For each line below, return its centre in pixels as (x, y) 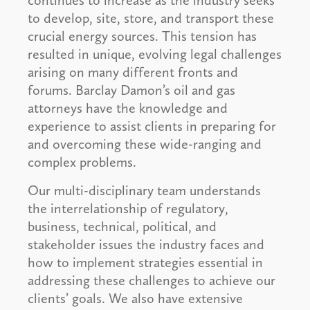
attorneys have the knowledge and (128, 108)
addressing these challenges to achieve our (152, 281)
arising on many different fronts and (133, 72)
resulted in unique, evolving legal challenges (155, 54)
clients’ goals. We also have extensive (135, 299)
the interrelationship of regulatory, (128, 209)
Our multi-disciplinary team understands (144, 191)
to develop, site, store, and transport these (151, 18)
